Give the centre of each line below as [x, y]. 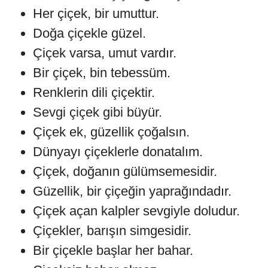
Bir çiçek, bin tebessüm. [102, 72]
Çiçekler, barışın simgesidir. [112, 230]
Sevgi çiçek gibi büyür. [98, 112]
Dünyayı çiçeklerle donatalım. [118, 151]
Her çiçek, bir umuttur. [96, 13]
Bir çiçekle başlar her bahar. [113, 250]
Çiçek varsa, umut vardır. [105, 53]
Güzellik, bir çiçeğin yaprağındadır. [132, 191]
